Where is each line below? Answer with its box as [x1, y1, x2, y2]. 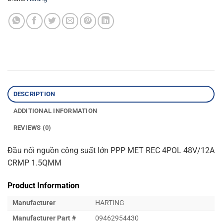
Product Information [7, 180, 79, 190]
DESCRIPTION [13, 90, 55, 98]
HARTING [95, 198, 124, 207]
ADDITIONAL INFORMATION [13, 107, 98, 114]
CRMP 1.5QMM [7, 158, 61, 167]
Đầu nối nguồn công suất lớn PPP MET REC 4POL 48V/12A [7, 145, 215, 155]
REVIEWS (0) [13, 123, 52, 131]
